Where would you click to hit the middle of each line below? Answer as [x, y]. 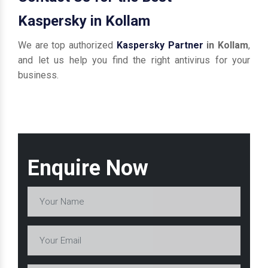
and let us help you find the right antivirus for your [134, 60]
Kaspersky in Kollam [84, 21]
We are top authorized [67, 45]
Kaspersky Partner [160, 45]
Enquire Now [88, 168]
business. [38, 75]
